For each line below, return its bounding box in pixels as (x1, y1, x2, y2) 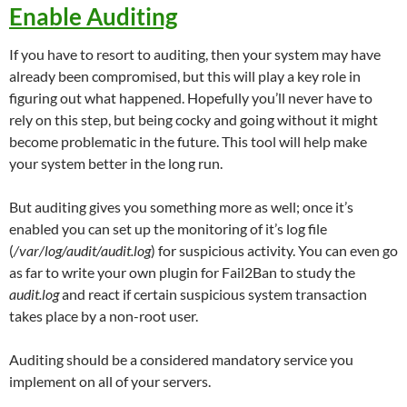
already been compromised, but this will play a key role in (9, 66, 361, 84)
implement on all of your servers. (9, 372, 211, 390)
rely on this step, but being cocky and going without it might (9, 110, 378, 128)
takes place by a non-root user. (9, 306, 198, 324)
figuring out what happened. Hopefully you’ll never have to (9, 88, 372, 106)
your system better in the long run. (9, 154, 223, 172)
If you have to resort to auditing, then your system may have (9, 45, 381, 63)
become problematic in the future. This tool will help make (9, 132, 367, 150)
